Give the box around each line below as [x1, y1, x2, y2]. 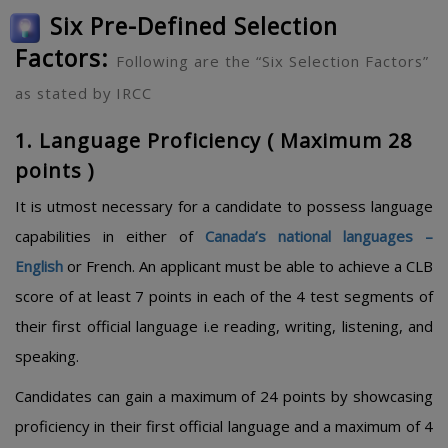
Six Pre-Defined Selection [50, 10, 338, 42]
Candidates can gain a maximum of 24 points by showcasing [15, 386, 433, 406]
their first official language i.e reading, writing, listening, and [15, 316, 433, 336]
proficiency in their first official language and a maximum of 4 [15, 416, 433, 436]
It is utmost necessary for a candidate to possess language [15, 196, 433, 216]
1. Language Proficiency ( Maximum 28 [15, 127, 412, 154]
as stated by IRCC [15, 83, 152, 103]
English [15, 256, 63, 276]
